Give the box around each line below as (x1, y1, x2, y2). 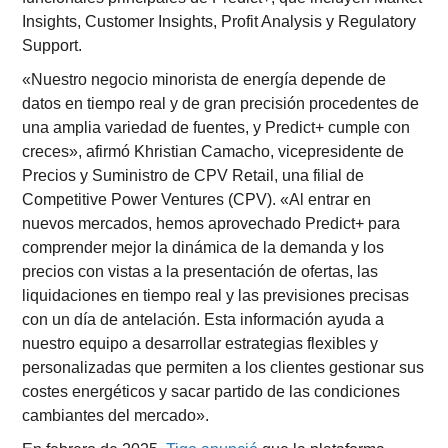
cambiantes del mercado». (22, 407, 210, 424)
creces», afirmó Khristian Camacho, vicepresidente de (22, 143, 405, 160)
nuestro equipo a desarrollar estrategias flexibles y (22, 335, 379, 352)
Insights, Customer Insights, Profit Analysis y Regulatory (22, 13, 417, 30)
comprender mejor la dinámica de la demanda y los (22, 239, 385, 256)
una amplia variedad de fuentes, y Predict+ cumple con (22, 119, 411, 136)
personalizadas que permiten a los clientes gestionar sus (22, 359, 425, 376)
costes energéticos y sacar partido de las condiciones (22, 383, 401, 400)
